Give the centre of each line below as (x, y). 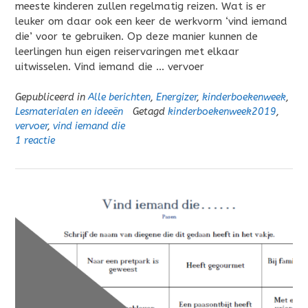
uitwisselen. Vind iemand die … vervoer (110, 67)
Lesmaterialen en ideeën (69, 111)
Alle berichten (119, 97)
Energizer (176, 97)
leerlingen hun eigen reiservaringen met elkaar (127, 52)
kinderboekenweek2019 (222, 111)
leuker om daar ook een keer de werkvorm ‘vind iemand (151, 22)
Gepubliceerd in (52, 97)
